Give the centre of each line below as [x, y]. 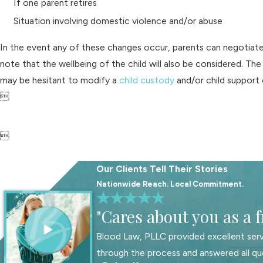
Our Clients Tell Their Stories [162, 169]
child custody [147, 80]
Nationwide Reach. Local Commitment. [170, 184]
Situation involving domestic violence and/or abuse [118, 21]
